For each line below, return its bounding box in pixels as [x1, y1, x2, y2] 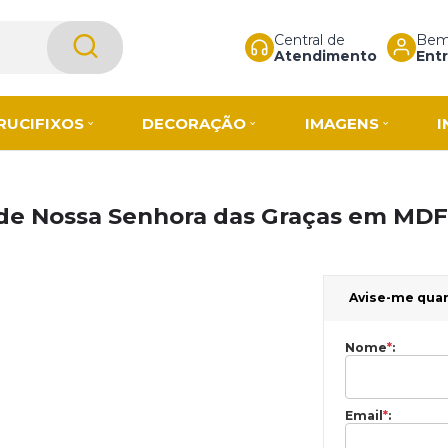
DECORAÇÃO [142, 113, 247, 133]
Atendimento [273, 46, 377, 65]
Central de [273, 30, 345, 49]
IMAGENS [304, 113, 379, 133]
